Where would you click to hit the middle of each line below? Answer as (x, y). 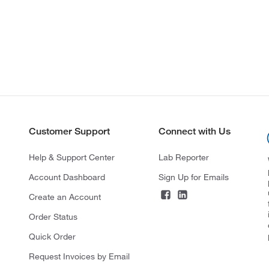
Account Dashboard (67, 177)
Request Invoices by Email (79, 256)
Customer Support (69, 131)
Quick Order (52, 237)
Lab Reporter (183, 157)
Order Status (53, 217)
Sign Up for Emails (193, 177)
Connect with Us (194, 131)
